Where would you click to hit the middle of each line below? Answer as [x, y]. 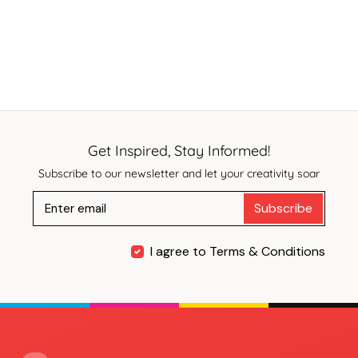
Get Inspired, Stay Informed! [179, 150]
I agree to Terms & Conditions [237, 251]
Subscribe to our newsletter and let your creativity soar [179, 173]
